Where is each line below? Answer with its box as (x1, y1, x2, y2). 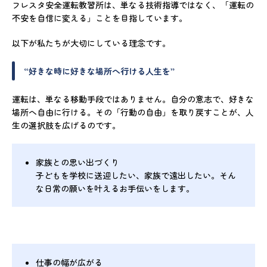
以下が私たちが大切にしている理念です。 (12, 36, 170, 49)
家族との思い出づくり (36, 156, 119, 168)
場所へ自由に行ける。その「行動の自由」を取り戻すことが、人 (12, 105, 254, 118)
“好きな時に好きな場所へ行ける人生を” (24, 64, 175, 77)
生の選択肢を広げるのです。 (12, 119, 120, 131)
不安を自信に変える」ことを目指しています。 (12, 11, 187, 24)
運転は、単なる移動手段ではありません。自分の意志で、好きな (12, 92, 254, 105)
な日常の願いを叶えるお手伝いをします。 (36, 182, 194, 194)
